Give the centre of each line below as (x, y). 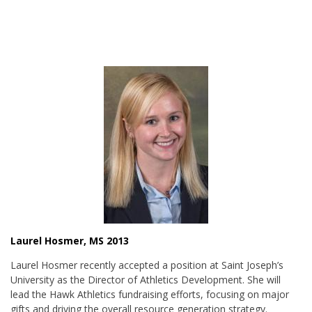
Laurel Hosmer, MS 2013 (70, 241)
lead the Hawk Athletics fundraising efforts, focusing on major (150, 294)
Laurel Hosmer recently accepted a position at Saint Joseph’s (147, 265)
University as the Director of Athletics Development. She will (146, 280)
